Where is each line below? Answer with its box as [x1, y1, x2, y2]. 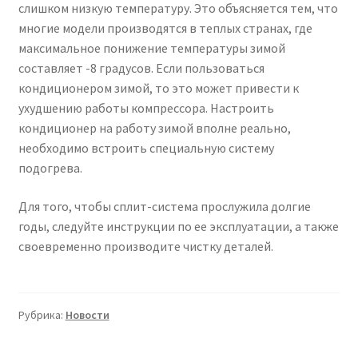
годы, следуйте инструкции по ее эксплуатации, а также [18, 217, 339, 234]
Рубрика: [18, 308, 66, 323]
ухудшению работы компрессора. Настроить [18, 100, 274, 117]
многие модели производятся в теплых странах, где [18, 20, 312, 37]
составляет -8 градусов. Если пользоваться [18, 60, 265, 77]
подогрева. [18, 160, 82, 177]
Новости [65, 308, 109, 323]
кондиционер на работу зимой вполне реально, [18, 120, 291, 137]
